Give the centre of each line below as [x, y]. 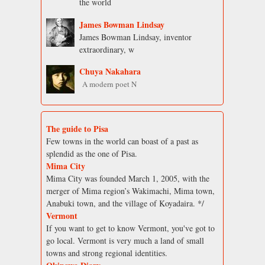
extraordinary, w [107, 49]
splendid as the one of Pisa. [92, 154]
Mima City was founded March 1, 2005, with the [128, 179]
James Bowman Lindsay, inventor [135, 37]
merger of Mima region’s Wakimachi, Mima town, [130, 191]
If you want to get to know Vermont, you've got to [130, 228]
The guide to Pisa [77, 129]
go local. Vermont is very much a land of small [125, 241]
